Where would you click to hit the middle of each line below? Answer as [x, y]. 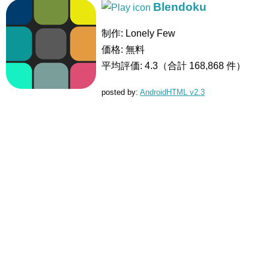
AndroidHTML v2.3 [172, 92]
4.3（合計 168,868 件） [195, 66]
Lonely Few [150, 34]
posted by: [121, 92]
